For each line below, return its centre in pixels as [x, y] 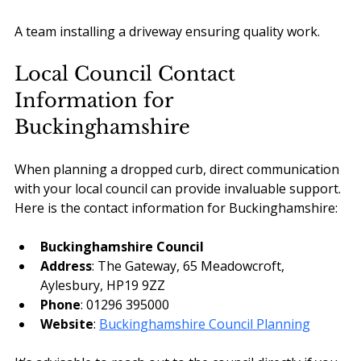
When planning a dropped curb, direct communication [178, 170]
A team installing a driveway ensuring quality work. [167, 32]
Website [67, 324]
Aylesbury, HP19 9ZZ [103, 286]
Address [66, 266]
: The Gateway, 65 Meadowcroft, [190, 266]
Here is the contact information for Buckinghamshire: [176, 208]
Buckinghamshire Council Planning [205, 324]
